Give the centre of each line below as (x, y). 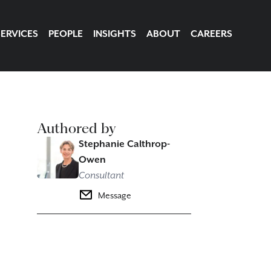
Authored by (77, 128)
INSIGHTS (115, 34)
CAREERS (211, 34)
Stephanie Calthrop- (124, 144)
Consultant (101, 176)
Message (114, 196)
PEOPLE (66, 34)
